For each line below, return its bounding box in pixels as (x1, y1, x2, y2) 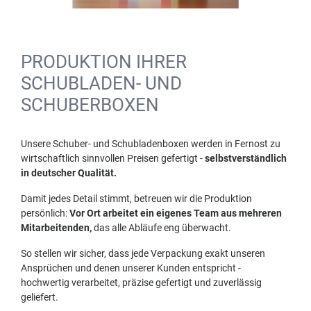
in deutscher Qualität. (21, 167, 117, 179)
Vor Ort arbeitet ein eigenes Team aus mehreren (69, 208, 282, 219)
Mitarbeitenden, (21, 222, 92, 234)
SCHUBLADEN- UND (21, 73, 182, 94)
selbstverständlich (205, 153, 287, 165)
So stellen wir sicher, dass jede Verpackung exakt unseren (21, 248, 265, 260)
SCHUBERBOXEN (21, 94, 159, 116)
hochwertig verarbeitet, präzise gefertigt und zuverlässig (21, 277, 262, 289)
